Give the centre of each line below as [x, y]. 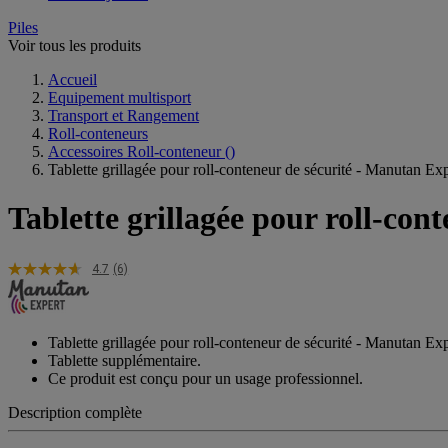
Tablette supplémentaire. [124, 360]
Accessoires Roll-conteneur [134, 151]
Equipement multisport [119, 97]
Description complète [75, 412]
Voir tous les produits [74, 45]
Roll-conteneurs [98, 133]
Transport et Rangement [123, 115]
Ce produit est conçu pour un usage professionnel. [205, 378]
